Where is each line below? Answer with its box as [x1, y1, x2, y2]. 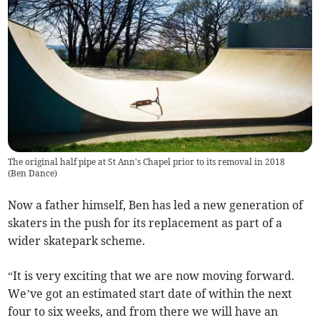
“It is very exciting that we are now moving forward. [8, 268, 295, 283]
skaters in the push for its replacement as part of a [8, 215, 283, 230]
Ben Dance [11, 167, 55, 179]
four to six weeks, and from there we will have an [8, 304, 279, 319]
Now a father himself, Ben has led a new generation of [8, 197, 304, 212]
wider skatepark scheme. [8, 233, 146, 248]
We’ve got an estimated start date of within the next [8, 286, 293, 301]
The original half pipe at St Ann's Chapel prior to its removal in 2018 [8, 156, 286, 167]
